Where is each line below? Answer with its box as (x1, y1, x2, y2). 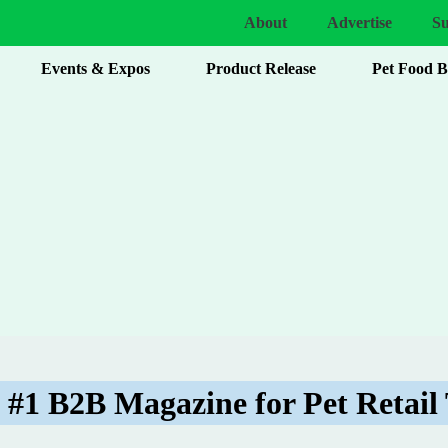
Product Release (206, 60, 317, 77)
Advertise (327, 14, 392, 31)
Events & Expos (41, 60, 151, 77)
